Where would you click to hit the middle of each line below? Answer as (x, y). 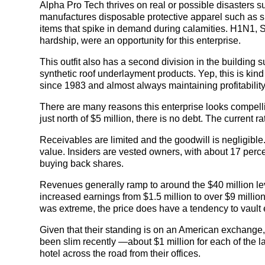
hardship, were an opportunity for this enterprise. (140, 41)
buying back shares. (82, 164)
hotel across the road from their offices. (120, 253)
